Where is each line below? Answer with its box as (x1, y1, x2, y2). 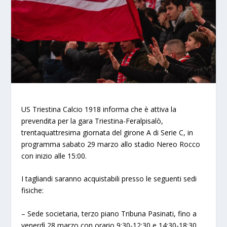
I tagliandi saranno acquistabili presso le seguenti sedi (21, 174, 197, 184)
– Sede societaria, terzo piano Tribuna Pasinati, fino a (21, 208, 197, 218)
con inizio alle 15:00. (21, 151, 87, 161)
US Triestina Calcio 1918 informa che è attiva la (21, 104, 177, 115)
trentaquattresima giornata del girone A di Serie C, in (21, 128, 194, 138)
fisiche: (21, 185, 44, 196)
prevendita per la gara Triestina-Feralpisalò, (21, 116, 164, 126)
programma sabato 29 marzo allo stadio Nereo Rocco (21, 139, 201, 149)
